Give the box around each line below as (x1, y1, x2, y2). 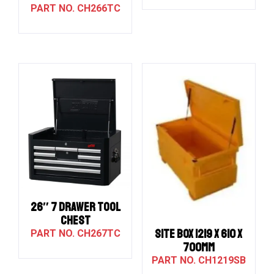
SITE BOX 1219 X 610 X (155, 226, 243, 242)
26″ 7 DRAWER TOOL (30, 199, 120, 215)
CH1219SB (198, 254, 246, 266)
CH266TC (76, 2, 120, 15)
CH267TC (76, 228, 120, 240)
